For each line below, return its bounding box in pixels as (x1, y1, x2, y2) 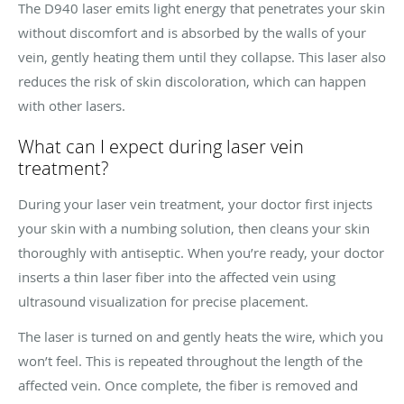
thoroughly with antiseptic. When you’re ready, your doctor (18, 243, 384, 262)
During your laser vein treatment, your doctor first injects (18, 194, 372, 213)
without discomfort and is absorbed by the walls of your (18, 23, 366, 41)
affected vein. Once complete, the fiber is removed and (18, 375, 358, 394)
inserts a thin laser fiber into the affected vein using (18, 267, 335, 286)
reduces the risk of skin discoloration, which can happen (18, 71, 366, 90)
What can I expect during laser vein (18, 133, 304, 159)
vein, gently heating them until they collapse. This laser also (18, 47, 386, 66)
